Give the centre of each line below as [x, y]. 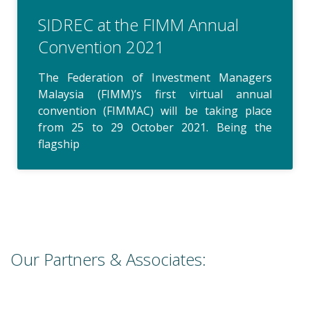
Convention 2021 [101, 46]
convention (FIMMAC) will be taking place [155, 110]
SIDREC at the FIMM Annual [138, 24]
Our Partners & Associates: [108, 259]
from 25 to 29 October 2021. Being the [155, 127]
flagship [59, 144]
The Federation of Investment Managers [155, 77]
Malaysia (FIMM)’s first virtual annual [155, 94]
